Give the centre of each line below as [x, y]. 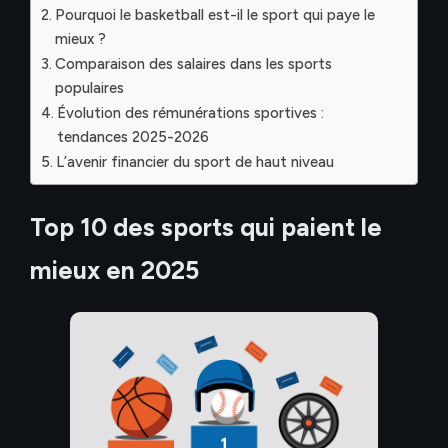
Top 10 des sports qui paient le [206, 226]
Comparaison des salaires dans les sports [193, 63]
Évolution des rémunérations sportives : [190, 112]
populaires [89, 87]
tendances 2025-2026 [133, 136]
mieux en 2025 [114, 269]
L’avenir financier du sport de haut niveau [195, 161]
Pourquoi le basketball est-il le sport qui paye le [215, 14]
